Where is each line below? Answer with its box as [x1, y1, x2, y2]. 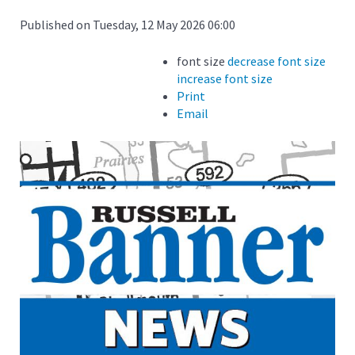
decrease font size [227, 52, 326, 69]
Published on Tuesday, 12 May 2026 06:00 [20, 16, 235, 32]
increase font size [177, 70, 273, 86]
